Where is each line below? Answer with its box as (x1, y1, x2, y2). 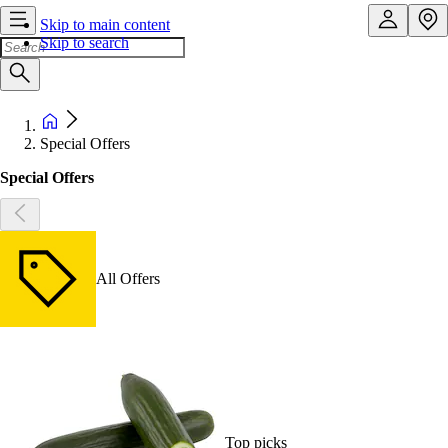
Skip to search (40, 34, 129, 51)
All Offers (96, 269, 160, 287)
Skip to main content (40, 16, 170, 33)
